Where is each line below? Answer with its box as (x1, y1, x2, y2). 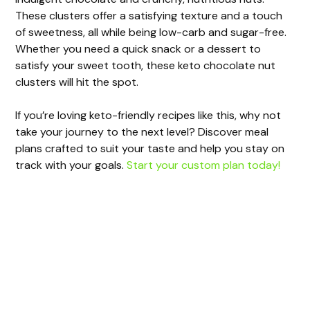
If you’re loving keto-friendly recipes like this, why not (15, 108, 282, 123)
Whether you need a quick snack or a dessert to (15, 42, 262, 57)
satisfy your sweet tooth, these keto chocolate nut (15, 58, 276, 73)
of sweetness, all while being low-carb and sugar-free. (15, 25, 287, 40)
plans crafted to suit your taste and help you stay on (15, 141, 285, 156)
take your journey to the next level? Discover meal (15, 125, 269, 140)
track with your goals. (15, 158, 127, 173)
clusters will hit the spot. (15, 75, 139, 90)
